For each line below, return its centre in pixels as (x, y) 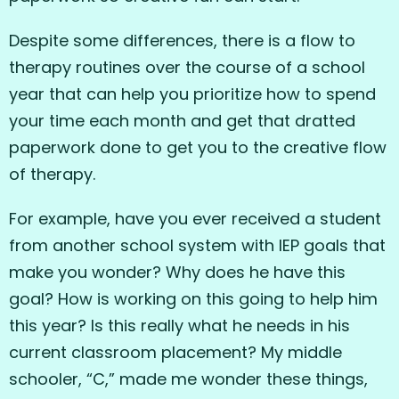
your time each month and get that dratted (182, 121)
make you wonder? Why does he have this (177, 273)
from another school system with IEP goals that (197, 246)
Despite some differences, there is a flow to (182, 41)
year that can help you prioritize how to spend (192, 94)
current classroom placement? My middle (175, 353)
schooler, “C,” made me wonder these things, (188, 379)
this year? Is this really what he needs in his (179, 326)
